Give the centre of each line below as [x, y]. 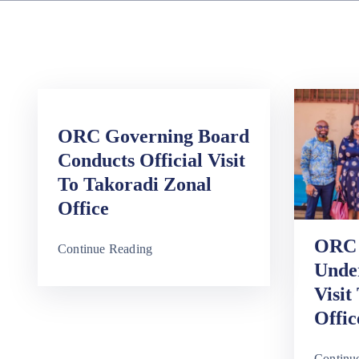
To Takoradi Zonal [135, 184]
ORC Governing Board [153, 136]
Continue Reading [105, 249]
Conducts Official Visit [151, 160]
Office [83, 208]
